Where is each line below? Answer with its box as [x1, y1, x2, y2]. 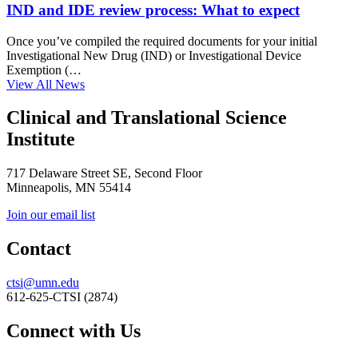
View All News [6, 77, 85, 91]
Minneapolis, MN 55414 [6, 181, 131, 195]
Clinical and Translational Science [6, 107, 287, 129]
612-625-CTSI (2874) [6, 290, 117, 304]
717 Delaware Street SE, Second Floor [6, 166, 202, 181]
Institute [6, 129, 75, 150]
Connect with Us [6, 320, 141, 342]
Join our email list [6, 208, 95, 222]
